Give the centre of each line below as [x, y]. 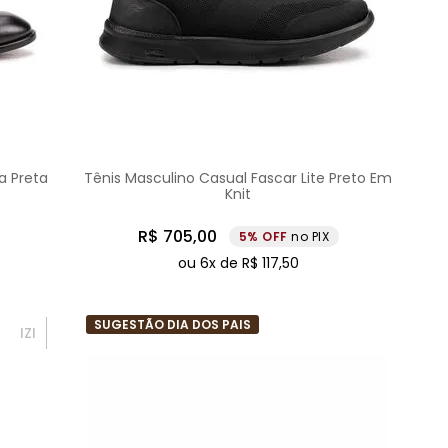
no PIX [310, 237]
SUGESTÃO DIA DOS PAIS [173, 325]
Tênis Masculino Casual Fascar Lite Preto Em [238, 178]
